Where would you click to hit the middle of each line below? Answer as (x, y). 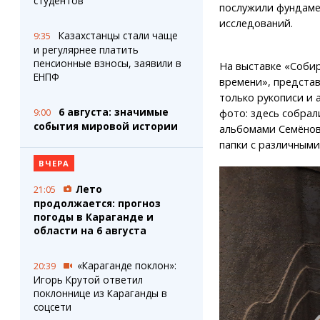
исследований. (256, 24)
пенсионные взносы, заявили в (107, 63)
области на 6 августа (90, 230)
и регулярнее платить (86, 50)
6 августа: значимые (113, 112)
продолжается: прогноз (97, 203)
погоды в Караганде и (93, 217)
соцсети (52, 307)
